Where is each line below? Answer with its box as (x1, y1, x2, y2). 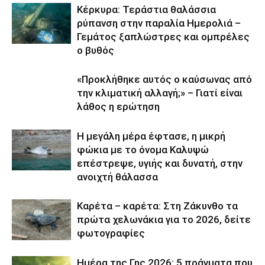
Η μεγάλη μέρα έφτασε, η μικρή (77, 130, 225, 142)
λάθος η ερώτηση (77, 101, 160, 112)
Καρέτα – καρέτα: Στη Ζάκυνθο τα (77, 200, 238, 212)
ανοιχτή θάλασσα (77, 171, 158, 183)
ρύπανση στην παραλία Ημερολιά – (77, 17, 241, 29)
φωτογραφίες (77, 227, 145, 239)
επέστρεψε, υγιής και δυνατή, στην (77, 157, 243, 169)
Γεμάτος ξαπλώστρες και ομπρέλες (77, 31, 250, 43)
